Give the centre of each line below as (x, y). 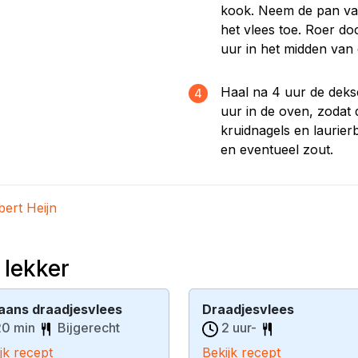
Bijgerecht (89, 328)
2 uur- (239, 328)
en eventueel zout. (277, 149)
